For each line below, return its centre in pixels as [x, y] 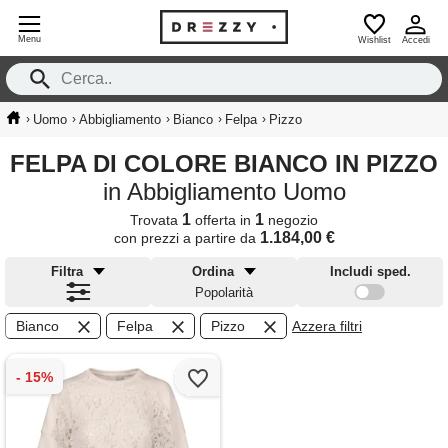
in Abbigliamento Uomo [224, 191]
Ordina [213, 271]
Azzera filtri [327, 326]
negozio [291, 220]
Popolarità [224, 292]
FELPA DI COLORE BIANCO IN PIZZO [231, 163]
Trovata [156, 220]
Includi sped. [370, 271]
